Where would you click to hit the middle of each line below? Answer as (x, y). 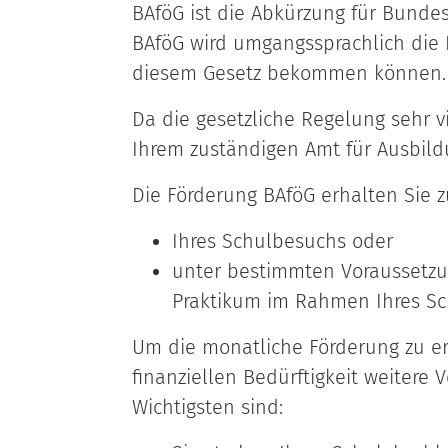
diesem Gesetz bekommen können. (289, 73)
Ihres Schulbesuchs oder (282, 241)
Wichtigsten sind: (207, 407)
